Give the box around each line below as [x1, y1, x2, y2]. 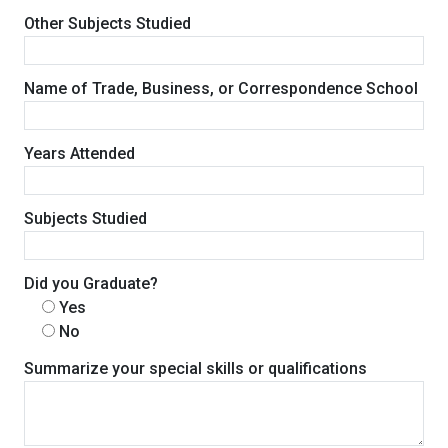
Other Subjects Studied [24, 13, 191, 33]
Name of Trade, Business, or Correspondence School [24, 78, 418, 98]
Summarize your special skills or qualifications [24, 359, 367, 379]
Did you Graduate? [24, 273, 158, 293]
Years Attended [24, 143, 135, 163]
